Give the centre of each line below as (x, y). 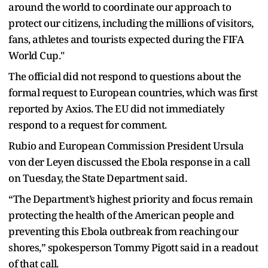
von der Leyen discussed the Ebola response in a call (129, 162)
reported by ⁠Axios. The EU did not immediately (116, 108)
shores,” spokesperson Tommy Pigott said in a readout (133, 247)
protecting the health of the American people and (121, 215)
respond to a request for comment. (88, 124)
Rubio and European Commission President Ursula (126, 145)
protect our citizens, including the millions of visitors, (131, 23)
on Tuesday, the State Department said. (98, 178)
